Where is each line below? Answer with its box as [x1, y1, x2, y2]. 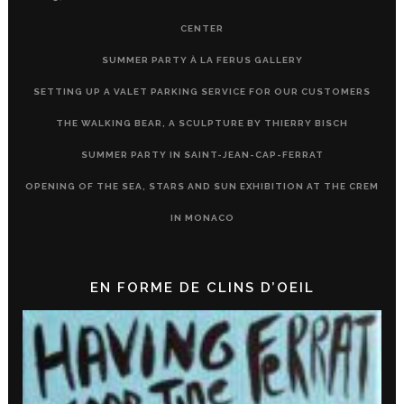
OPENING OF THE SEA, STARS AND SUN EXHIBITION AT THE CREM [25, 180, 379, 191]
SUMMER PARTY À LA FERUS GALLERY [101, 54, 303, 65]
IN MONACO [170, 212, 234, 223]
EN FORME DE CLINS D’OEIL [89, 279, 315, 296]
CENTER [180, 23, 224, 33]
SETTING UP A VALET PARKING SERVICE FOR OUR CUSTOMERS [33, 86, 371, 96]
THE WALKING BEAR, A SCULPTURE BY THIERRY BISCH [56, 117, 348, 128]
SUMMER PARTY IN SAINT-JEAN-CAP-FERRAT [80, 149, 324, 160]
